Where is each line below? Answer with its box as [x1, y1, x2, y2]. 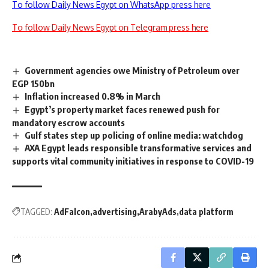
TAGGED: [20, 207, 52, 217]
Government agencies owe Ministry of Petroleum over [25, 64, 240, 76]
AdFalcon [54, 207, 90, 217]
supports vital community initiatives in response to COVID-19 [12, 156, 254, 167]
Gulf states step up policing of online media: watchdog [25, 129, 244, 141]
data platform [179, 207, 234, 217]
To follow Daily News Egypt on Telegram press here [12, 22, 208, 32]
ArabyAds [139, 207, 177, 217]
